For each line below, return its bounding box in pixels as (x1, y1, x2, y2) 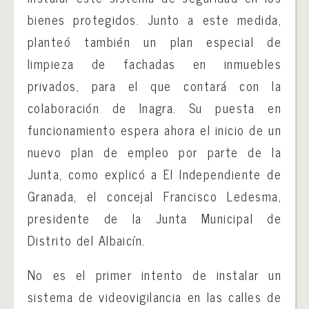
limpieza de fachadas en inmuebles (28, 53, 281, 74)
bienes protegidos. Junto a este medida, (28, 9, 281, 30)
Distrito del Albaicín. (28, 230, 146, 250)
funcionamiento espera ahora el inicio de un (28, 119, 281, 140)
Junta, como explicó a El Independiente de (28, 163, 281, 184)
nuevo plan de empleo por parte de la (28, 141, 281, 162)
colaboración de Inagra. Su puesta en (28, 97, 281, 118)
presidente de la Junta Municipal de (28, 208, 281, 228)
